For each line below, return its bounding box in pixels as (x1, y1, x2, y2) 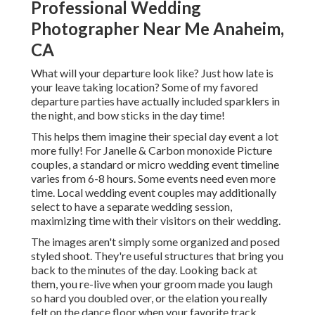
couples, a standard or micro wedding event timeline (31, 157, 279, 172)
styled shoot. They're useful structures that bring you (31, 249, 283, 263)
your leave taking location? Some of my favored (31, 80, 258, 94)
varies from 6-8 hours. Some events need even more (31, 172, 276, 186)
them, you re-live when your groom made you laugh (31, 277, 273, 291)
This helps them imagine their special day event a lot (31, 129, 278, 143)
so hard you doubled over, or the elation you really (31, 291, 267, 305)
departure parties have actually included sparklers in (31, 94, 280, 108)
